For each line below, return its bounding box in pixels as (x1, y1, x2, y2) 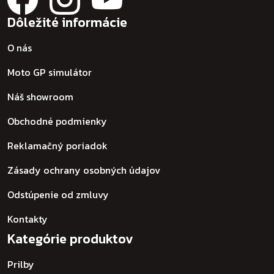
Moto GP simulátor (7, 64, 92, 80)
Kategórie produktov (7, 228, 133, 249)
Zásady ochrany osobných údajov (7, 162, 160, 177)
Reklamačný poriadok (7, 138, 108, 153)
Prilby (7, 256, 34, 272)
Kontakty (7, 211, 48, 226)
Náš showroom (7, 89, 73, 104)
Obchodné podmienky (7, 113, 107, 128)
